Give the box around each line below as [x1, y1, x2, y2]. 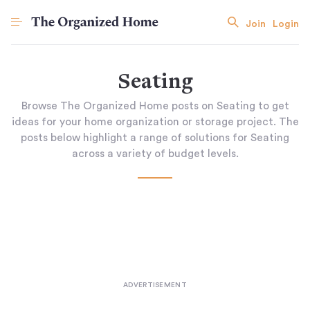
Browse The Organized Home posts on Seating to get [21, 100, 289, 111]
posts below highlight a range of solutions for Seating [21, 132, 289, 143]
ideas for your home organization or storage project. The [11, 116, 299, 127]
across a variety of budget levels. [71, 148, 239, 159]
